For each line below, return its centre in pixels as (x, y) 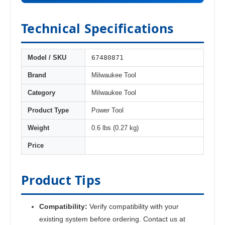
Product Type (48, 111)
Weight (38, 128)
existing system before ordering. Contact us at (113, 219)
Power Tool (107, 111)
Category (41, 93)
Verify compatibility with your (133, 207)
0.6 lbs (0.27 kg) (115, 128)
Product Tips (61, 180)
